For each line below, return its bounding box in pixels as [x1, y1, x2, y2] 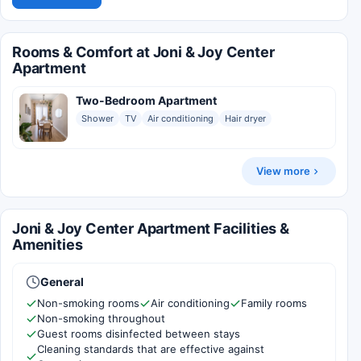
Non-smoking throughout [37, 312, 165, 325]
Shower [81, 113, 114, 124]
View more [256, 164, 310, 177]
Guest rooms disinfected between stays [37, 327, 240, 340]
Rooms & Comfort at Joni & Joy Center [12, 44, 275, 60]
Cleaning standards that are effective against [37, 342, 264, 355]
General [40, 275, 84, 288]
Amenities [12, 236, 83, 253]
